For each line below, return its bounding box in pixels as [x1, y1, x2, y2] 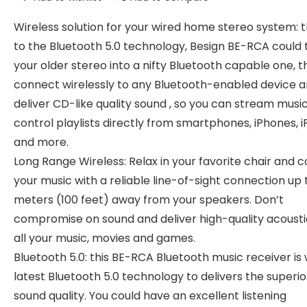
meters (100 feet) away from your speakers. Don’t [14, 192, 284, 208]
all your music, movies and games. [14, 230, 195, 246]
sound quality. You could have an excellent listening [14, 288, 286, 304]
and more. [14, 134, 69, 150]
